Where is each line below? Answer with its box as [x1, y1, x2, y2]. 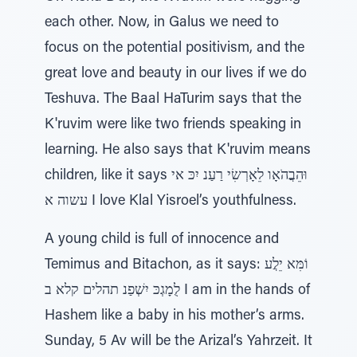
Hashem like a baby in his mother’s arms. [45, 309, 304, 324]
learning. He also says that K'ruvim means [45, 143, 311, 158]
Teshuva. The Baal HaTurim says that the [45, 92, 301, 107]
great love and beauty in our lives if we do [45, 67, 307, 81]
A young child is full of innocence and [45, 233, 279, 247]
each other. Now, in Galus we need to [45, 16, 279, 30]
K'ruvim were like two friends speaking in [45, 118, 301, 132]
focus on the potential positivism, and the [45, 41, 304, 56]
